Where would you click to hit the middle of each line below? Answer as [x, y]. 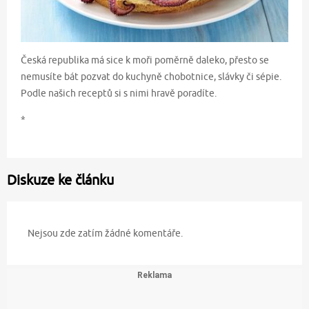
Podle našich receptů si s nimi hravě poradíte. [119, 93]
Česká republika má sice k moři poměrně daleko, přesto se [145, 60]
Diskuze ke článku [60, 179]
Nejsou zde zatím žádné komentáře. [105, 233]
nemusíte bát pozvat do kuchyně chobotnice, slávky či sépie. [151, 76]
